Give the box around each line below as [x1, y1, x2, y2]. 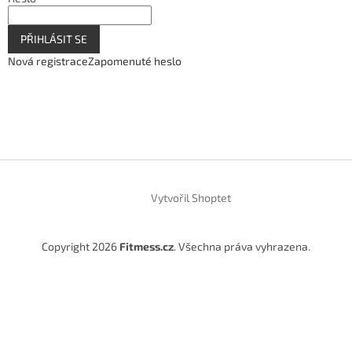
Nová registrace [8, 54, 88, 68]
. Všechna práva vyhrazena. [174, 240, 310, 254]
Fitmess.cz [119, 240, 174, 254]
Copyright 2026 [42, 240, 119, 254]
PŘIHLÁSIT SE [20, 32, 87, 46]
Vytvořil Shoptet [151, 191, 231, 205]
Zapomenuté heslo [88, 54, 181, 68]
